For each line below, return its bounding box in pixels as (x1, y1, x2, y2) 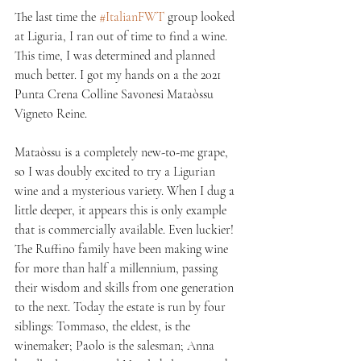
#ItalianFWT (99, 8, 164, 25)
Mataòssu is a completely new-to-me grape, (15, 143, 231, 160)
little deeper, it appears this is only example (15, 201, 230, 218)
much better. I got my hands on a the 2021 (15, 66, 224, 83)
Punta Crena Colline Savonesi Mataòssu (15, 85, 217, 102)
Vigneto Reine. (15, 105, 90, 122)
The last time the (15, 8, 99, 25)
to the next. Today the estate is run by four (15, 298, 229, 315)
